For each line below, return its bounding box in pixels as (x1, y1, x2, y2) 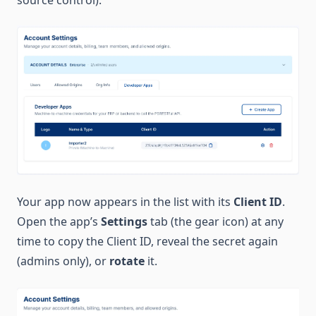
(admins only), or (17, 253, 109, 269)
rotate (109, 253, 145, 269)
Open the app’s (17, 214, 101, 230)
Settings (101, 214, 147, 230)
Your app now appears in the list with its (17, 194, 233, 210)
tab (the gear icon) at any (147, 214, 284, 230)
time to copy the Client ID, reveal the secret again (17, 233, 278, 250)
